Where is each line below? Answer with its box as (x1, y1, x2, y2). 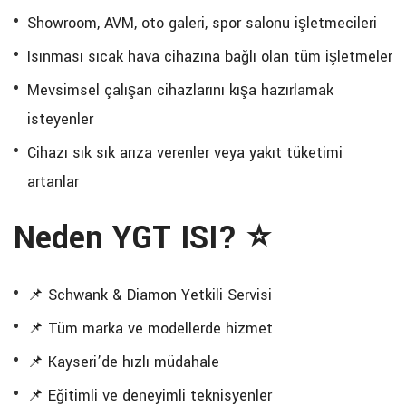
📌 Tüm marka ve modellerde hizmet (27, 318, 273, 339)
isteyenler (27, 109, 93, 130)
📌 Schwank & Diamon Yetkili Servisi (27, 285, 272, 305)
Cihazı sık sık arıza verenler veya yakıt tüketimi (27, 142, 343, 163)
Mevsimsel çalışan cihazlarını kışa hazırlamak (27, 80, 333, 101)
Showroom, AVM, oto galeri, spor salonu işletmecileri (27, 13, 377, 34)
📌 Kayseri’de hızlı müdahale (27, 352, 219, 372)
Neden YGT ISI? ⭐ (14, 216, 271, 261)
